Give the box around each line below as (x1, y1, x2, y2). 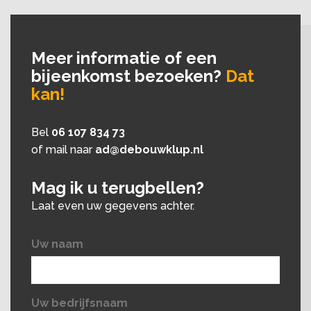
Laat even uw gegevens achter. (31, 199, 194, 213)
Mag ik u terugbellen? (31, 178, 204, 199)
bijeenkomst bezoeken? (31, 66, 226, 87)
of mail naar (31, 143, 95, 157)
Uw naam (31, 237, 83, 251)
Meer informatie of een (31, 48, 217, 69)
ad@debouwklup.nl (95, 143, 203, 157)
